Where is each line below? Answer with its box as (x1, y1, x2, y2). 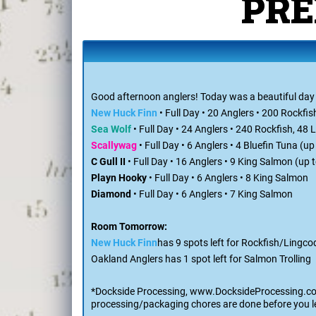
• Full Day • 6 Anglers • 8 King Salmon (147, 218, 308, 229)
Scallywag (91, 186, 137, 197)
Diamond (91, 234, 131, 245)
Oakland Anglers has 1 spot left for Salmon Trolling (91, 299, 311, 310)
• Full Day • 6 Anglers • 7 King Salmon (131, 234, 295, 245)
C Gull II (91, 202, 126, 213)
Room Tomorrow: (91, 267, 167, 278)
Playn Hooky (91, 218, 147, 229)
